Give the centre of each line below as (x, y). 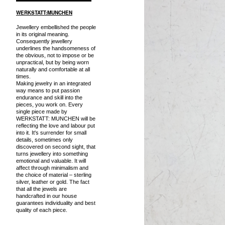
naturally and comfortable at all (53, 69)
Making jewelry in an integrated (53, 83)
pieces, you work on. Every (49, 104)
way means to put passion (48, 90)
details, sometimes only (44, 140)
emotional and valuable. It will (51, 161)
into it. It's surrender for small (51, 133)
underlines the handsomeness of (56, 48)
